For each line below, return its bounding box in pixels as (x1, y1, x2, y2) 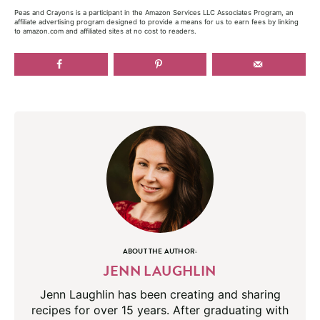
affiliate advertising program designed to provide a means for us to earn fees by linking (14, 18, 299, 26)
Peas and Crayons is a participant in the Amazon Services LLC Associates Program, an (14, 9, 294, 17)
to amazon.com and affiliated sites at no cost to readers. (14, 27, 196, 36)
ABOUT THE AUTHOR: (122, 246, 198, 257)
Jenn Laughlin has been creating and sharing (39, 287, 281, 302)
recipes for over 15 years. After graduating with (31, 303, 289, 318)
